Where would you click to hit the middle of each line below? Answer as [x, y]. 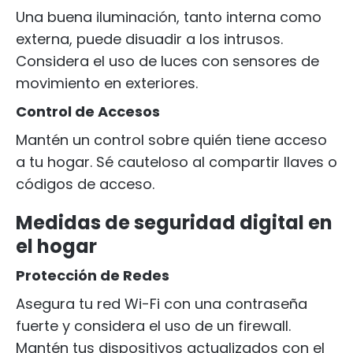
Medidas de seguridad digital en [174, 223]
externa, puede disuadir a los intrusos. [149, 39]
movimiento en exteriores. [107, 83]
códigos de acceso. [85, 184]
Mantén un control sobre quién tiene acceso [171, 140]
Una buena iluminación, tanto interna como [169, 17]
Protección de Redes [93, 275]
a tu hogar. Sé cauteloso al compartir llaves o [176, 162]
